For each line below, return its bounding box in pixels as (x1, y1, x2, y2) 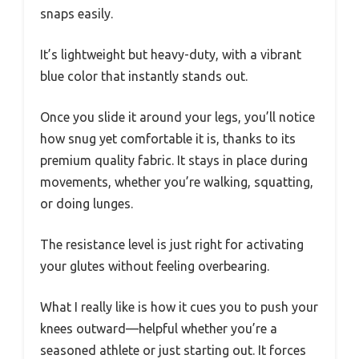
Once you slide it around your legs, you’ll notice (40, 109, 315, 124)
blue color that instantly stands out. (40, 68, 248, 83)
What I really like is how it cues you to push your (40, 299, 318, 314)
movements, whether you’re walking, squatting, (40, 174, 313, 189)
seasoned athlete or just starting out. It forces (40, 342, 306, 357)
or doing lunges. (40, 196, 133, 211)
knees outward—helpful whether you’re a (40, 321, 277, 336)
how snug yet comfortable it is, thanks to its (40, 131, 296, 146)
